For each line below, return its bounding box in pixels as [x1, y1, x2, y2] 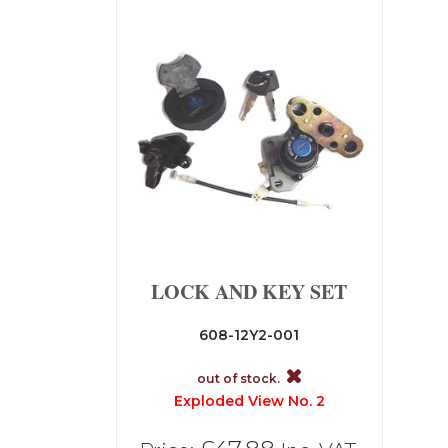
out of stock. [196, 370, 280, 386]
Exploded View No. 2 [173, 391, 325, 410]
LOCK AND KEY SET [151, 276, 348, 306]
